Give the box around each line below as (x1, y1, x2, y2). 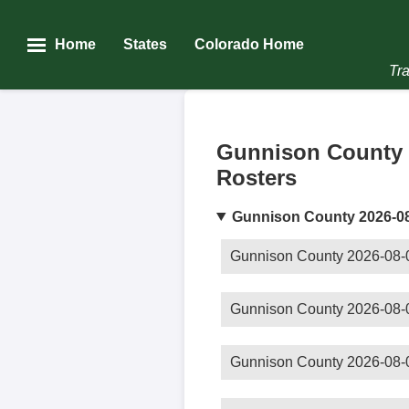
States (123, 37, 167, 52)
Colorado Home (194, 37, 304, 52)
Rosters (216, 164, 297, 190)
